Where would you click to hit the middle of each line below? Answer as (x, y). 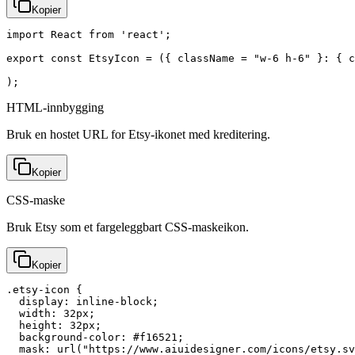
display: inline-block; (82, 301)
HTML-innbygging (55, 107)
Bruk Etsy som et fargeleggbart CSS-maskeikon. (128, 227)
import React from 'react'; (89, 34)
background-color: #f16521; (95, 337)
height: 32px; (54, 325)
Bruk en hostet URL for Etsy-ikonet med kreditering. (138, 134)
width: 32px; (51, 313)
